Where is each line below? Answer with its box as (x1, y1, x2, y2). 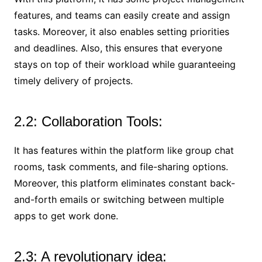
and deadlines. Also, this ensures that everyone (13, 42, 222, 54)
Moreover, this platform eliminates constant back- (13, 177, 235, 189)
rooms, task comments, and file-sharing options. (13, 160, 228, 173)
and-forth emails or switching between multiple (13, 193, 224, 205)
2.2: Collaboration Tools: (13, 113, 163, 129)
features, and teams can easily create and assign (13, 9, 230, 21)
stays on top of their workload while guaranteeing (13, 58, 236, 70)
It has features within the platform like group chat (13, 144, 234, 156)
